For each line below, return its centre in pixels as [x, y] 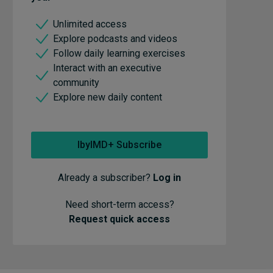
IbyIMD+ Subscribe [119, 145]
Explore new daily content [108, 97]
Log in [167, 178]
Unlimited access [90, 24]
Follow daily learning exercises [119, 53]
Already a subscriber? [105, 178]
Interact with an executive [107, 68]
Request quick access [119, 219]
